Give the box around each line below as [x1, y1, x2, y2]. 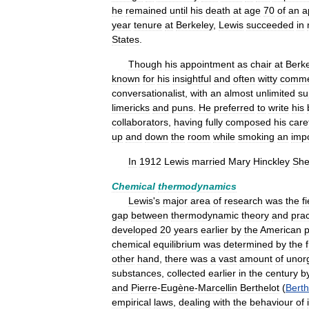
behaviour [250, 297, 293, 308]
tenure [134, 19, 162, 30]
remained [126, 5, 167, 16]
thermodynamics [158, 181, 237, 192]
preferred [214, 102, 255, 113]
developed [112, 224, 157, 235]
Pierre [131, 282, 157, 293]
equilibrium [153, 239, 201, 250]
